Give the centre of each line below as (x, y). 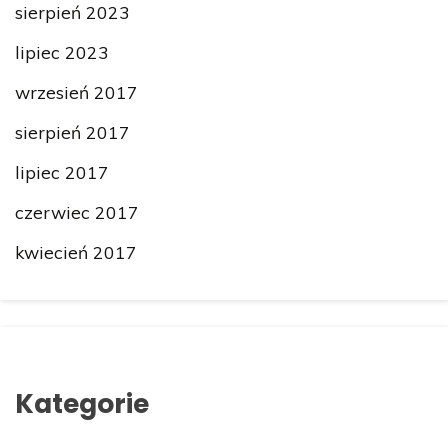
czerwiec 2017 (77, 212)
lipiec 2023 (62, 51)
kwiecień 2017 (76, 252)
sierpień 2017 (72, 131)
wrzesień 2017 (76, 91)
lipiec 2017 (62, 172)
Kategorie (82, 403)
